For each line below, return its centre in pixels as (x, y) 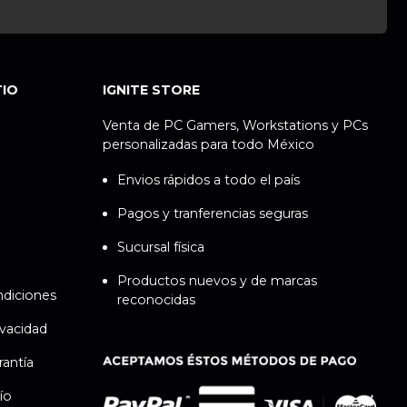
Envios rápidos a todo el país (208, 179)
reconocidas (156, 299)
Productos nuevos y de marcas (217, 280)
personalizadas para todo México (208, 144)
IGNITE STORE (151, 89)
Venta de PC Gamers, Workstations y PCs (235, 125)
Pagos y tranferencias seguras (212, 213)
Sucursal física (160, 247)
